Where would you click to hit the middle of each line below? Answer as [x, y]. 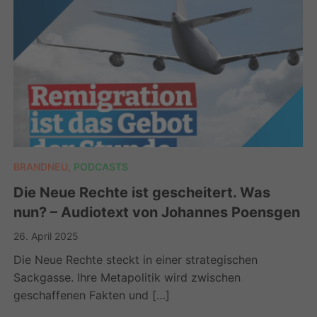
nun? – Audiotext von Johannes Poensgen [157, 212]
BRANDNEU [41, 166]
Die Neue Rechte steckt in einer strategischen [136, 259]
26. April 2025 [46, 236]
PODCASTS [101, 166]
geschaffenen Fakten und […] [92, 295]
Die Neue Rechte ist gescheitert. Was [142, 192]
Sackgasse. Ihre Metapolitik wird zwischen [127, 277]
